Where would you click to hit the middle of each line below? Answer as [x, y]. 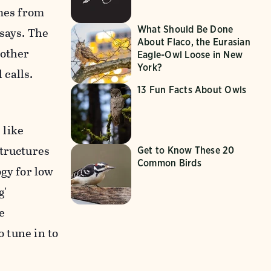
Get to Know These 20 [186, 150]
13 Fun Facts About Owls [192, 90]
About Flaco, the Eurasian [194, 42]
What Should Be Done [185, 29]
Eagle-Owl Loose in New [190, 54]
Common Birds [169, 163]
